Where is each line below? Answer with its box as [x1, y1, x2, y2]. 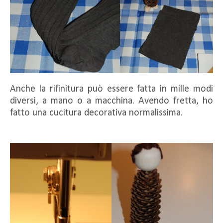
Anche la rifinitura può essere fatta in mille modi [10, 84, 213, 94]
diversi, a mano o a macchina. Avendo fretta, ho [10, 96, 213, 106]
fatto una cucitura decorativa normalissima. [10, 108, 183, 118]
